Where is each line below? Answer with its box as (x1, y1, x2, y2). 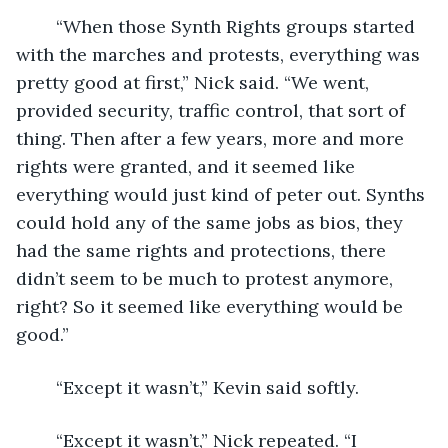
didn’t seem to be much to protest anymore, (16, 266, 398, 290)
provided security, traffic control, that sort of (16, 98, 410, 122)
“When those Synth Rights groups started (36, 14, 56, 38)
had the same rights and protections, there (16, 238, 391, 262)
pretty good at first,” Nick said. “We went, (16, 70, 374, 94)
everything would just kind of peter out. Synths (16, 182, 430, 206)
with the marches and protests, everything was (16, 42, 425, 66)
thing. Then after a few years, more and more (16, 126, 409, 150)
